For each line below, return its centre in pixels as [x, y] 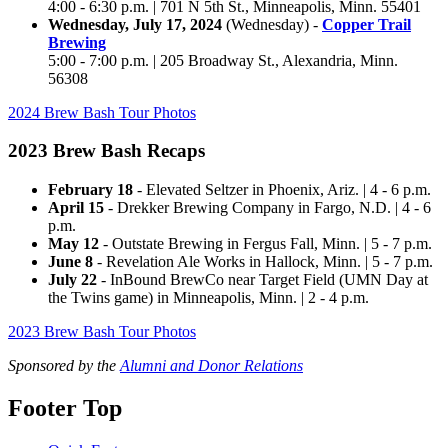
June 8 [70, 262]
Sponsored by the [64, 366]
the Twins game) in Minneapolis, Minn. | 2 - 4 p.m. [208, 298]
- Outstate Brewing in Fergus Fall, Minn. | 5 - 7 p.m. [265, 244]
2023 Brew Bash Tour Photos [102, 332]
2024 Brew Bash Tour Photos [102, 112]
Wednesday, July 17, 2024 [135, 24]
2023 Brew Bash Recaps [106, 151]
